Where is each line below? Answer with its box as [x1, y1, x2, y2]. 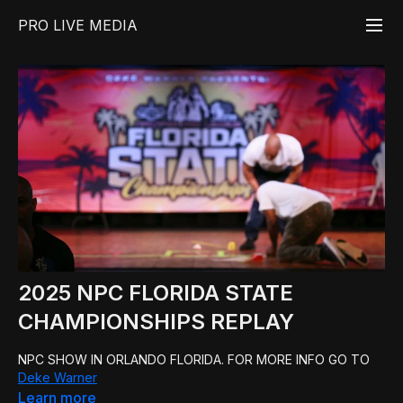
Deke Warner [18, 369, 97, 385]
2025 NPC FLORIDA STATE [18, 279, 293, 306]
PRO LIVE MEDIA [18, 16, 138, 34]
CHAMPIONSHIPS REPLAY [18, 308, 294, 335]
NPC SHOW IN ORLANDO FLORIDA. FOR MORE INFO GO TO [18, 351, 370, 367]
